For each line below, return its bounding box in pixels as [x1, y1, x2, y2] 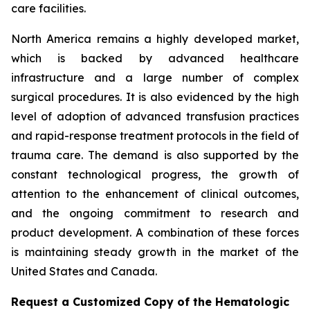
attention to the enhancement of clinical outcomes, [11, 186, 299, 201]
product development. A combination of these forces [11, 225, 299, 239]
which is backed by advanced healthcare [11, 51, 299, 65]
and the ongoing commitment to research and [11, 206, 299, 220]
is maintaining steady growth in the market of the [11, 244, 299, 259]
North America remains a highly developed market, [11, 31, 299, 46]
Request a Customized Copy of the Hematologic [11, 294, 289, 309]
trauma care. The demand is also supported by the [11, 147, 299, 162]
